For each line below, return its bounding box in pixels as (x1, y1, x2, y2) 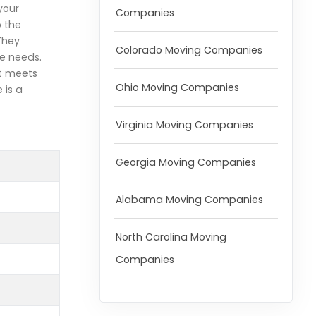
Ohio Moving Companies (115, 80, 239, 95)
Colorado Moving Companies (115, 43, 262, 58)
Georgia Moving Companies (115, 155, 256, 170)
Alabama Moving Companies (115, 193, 263, 207)
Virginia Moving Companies (115, 118, 253, 133)
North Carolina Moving (115, 230, 226, 245)
